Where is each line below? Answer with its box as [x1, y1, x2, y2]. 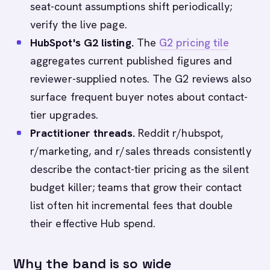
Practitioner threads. [30, 126, 135, 140]
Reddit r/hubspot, [134, 126, 224, 140]
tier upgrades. [30, 108, 99, 122]
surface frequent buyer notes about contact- [30, 90, 248, 104]
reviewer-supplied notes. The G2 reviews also [30, 72, 252, 86]
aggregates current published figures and [30, 54, 233, 67]
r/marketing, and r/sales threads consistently [30, 144, 251, 158]
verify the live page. [30, 17, 127, 31]
